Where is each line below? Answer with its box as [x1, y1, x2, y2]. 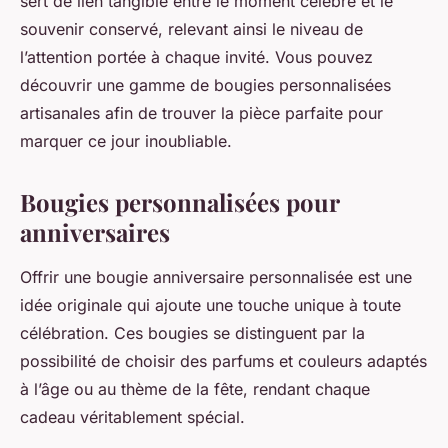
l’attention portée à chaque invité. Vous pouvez [20, 47, 373, 68]
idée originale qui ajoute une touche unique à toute [20, 295, 401, 316]
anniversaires [20, 216, 170, 249]
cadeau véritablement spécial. [20, 407, 245, 428]
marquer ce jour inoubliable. [20, 131, 232, 152]
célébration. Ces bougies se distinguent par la [20, 323, 365, 344]
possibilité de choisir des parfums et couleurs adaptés [20, 351, 427, 372]
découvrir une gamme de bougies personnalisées [20, 75, 391, 96]
